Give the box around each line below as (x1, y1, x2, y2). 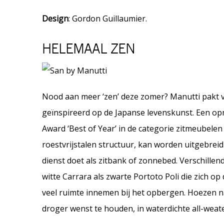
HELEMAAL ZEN (42, 43, 135, 56)
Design (42, 13, 68, 24)
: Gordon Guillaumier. (68, 13, 147, 24)
